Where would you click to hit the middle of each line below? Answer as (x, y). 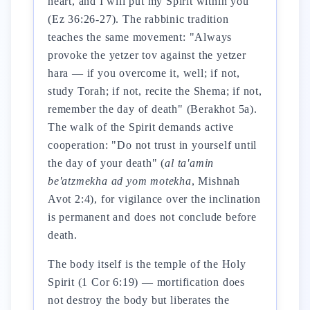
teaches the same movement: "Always (140, 37)
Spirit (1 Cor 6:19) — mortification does (147, 282)
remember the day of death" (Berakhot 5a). (153, 109)
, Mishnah (216, 181)
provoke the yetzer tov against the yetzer (147, 55)
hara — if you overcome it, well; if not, (144, 73)
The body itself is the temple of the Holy (147, 264)
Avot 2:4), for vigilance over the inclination (155, 199)
